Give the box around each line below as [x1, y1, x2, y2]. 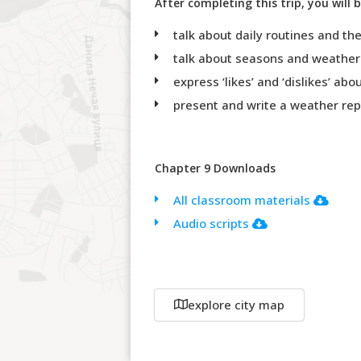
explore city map [188, 296, 284, 313]
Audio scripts [172, 214, 252, 231]
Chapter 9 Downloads [155, 160, 276, 176]
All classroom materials [172, 191, 313, 208]
